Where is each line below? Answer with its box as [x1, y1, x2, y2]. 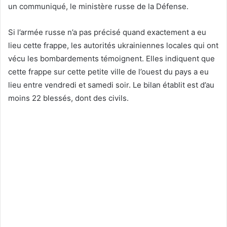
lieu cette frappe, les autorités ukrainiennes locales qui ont [8, 41, 218, 51]
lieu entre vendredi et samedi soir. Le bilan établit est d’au [8, 80, 214, 90]
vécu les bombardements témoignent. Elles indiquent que [8, 54, 215, 64]
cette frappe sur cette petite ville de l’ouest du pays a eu [8, 67, 209, 77]
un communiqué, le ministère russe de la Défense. [8, 2, 188, 12]
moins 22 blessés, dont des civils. [8, 93, 129, 103]
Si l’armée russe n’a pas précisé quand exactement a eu [8, 27, 206, 37]
